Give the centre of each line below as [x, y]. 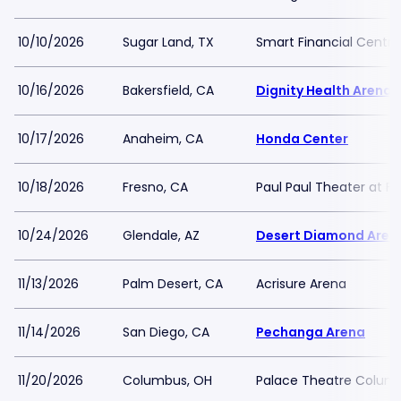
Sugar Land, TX [168, 42]
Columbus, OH [167, 380]
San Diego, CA [166, 332]
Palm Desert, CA [173, 284]
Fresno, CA [155, 187]
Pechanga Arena [311, 332]
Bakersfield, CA [168, 90]
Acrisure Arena [301, 284]
